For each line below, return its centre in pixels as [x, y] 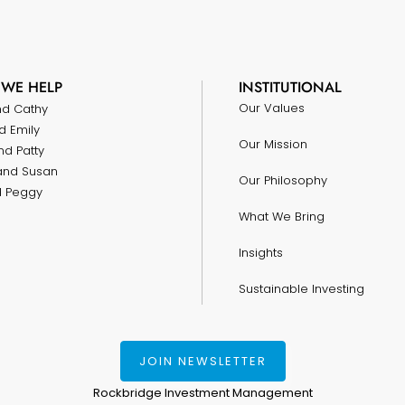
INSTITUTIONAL [290, 87]
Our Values [272, 108]
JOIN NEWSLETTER [202, 361]
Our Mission [273, 144]
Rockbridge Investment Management [202, 392]
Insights [261, 253]
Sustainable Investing [301, 289]
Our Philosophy [283, 180]
